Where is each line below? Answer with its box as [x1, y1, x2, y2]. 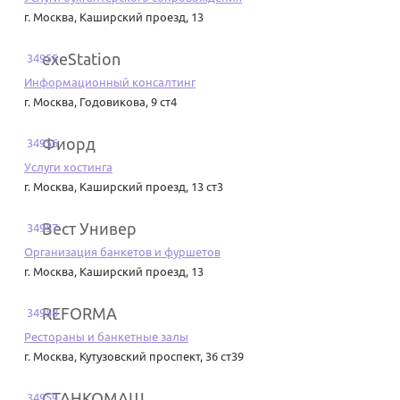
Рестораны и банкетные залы [24, 330, 188, 344]
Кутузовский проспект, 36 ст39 [79, 350, 244, 363]
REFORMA [42, 304, 117, 323]
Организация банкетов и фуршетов [24, 246, 221, 259]
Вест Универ [42, 220, 137, 238]
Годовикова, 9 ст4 [79, 96, 177, 109]
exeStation [42, 50, 121, 69]
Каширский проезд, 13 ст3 [79, 180, 223, 194]
